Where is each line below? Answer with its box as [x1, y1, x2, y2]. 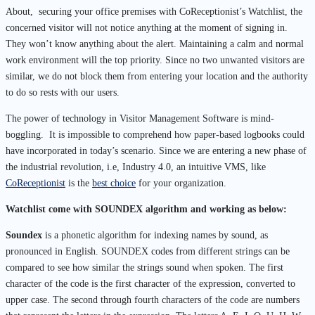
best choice [92, 177, 136, 188]
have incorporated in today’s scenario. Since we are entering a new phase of [6, 145, 307, 156]
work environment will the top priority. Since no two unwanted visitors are [6, 54, 304, 65]
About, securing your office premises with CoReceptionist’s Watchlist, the [6, 6, 302, 17]
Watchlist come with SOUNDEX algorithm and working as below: [6, 203, 287, 214]
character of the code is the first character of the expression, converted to [6, 278, 295, 289]
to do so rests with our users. [6, 86, 120, 98]
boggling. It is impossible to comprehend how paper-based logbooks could [6, 129, 304, 140]
